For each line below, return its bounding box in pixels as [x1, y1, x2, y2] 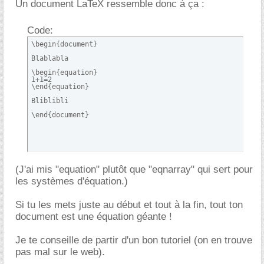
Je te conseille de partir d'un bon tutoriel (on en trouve [15, 235, 252, 246]
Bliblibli [31, 97, 68, 105]
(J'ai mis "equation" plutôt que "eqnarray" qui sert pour [15, 164, 253, 175]
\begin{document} [31, 40, 97, 48]
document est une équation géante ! [15, 211, 172, 222]
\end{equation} [31, 82, 89, 91]
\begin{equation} [31, 68, 97, 77]
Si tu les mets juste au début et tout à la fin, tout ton [15, 199, 243, 210]
